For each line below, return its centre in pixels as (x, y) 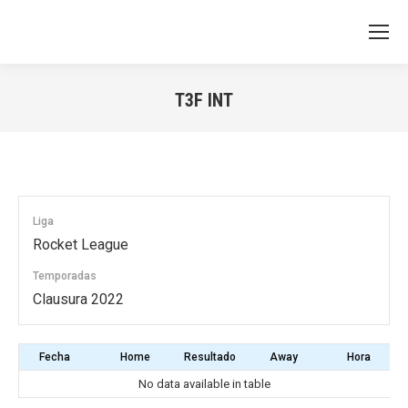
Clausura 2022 (78, 299)
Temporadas (65, 276)
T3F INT (204, 100)
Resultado (210, 357)
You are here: (245, 125)
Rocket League (81, 245)
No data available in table (204, 384)
